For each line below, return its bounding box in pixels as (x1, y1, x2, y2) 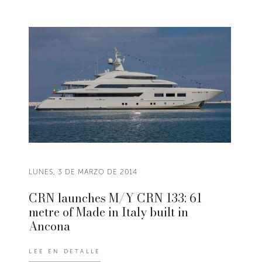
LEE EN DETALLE (29, 247, 101, 255)
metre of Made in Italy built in (29, 202, 189, 221)
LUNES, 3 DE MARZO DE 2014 (29, 167, 138, 176)
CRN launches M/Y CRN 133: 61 (29, 188, 202, 207)
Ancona (29, 216, 71, 235)
